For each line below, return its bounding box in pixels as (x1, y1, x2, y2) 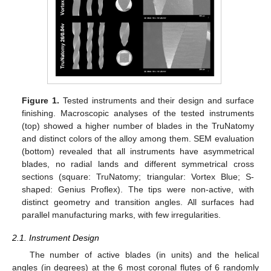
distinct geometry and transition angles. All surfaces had (22, 197, 254, 207)
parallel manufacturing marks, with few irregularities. (22, 210, 221, 220)
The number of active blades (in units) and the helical (29, 249, 259, 260)
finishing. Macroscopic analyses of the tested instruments (22, 108, 254, 119)
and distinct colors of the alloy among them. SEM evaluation (22, 134, 254, 144)
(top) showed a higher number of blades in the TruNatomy (22, 121, 254, 131)
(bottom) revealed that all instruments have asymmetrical (22, 146, 254, 157)
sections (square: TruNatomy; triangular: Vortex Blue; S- (22, 172, 254, 182)
